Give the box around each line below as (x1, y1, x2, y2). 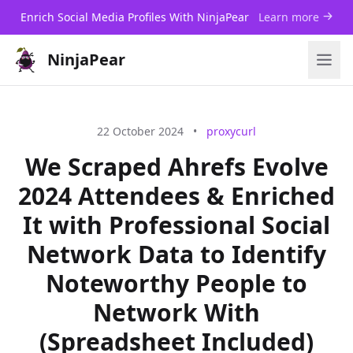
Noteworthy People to (46, 267, 307, 299)
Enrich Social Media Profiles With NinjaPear (20, 9, 252, 24)
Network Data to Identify (27, 238, 326, 270)
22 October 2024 (97, 124, 184, 139)
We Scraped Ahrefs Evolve (24, 150, 329, 183)
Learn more (258, 9, 322, 24)
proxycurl (206, 124, 256, 139)
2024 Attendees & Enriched (18, 180, 335, 212)
